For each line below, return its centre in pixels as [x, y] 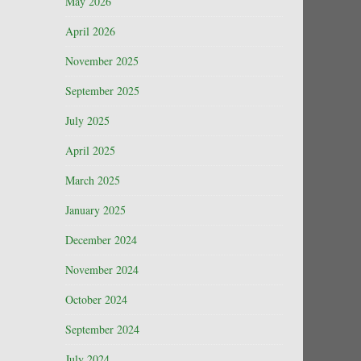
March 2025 [93, 180]
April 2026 [90, 31]
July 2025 [87, 120]
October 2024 [96, 299]
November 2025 [102, 61]
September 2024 [102, 329]
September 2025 [102, 91]
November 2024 [102, 270]
